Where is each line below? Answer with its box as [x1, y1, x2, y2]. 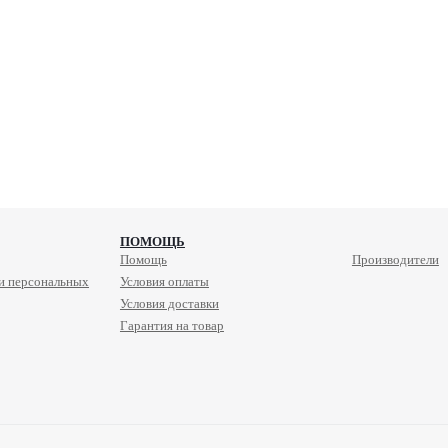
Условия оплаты [119, 274, 209, 289]
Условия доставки [119, 296, 219, 311]
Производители [351, 252, 439, 267]
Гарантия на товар [119, 318, 224, 333]
